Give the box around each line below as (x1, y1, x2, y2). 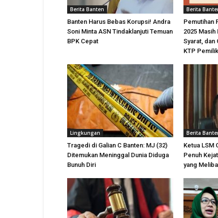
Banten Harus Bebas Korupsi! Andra (67, 18, 170, 25)
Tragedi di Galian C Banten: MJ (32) (67, 142, 167, 149)
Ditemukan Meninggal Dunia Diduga (67, 151, 169, 159)
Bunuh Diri (67, 161, 96, 168)
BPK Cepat (67, 37, 98, 45)
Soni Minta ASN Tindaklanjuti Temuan (67, 28, 173, 35)
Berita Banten (70, 6, 104, 13)
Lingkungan (70, 129, 100, 136)
